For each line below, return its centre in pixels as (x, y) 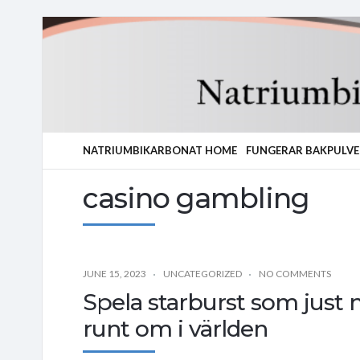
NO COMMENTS (295, 273)
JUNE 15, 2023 (115, 273)
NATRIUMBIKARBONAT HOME (160, 150)
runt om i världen (175, 328)
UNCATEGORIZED (202, 273)
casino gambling (196, 198)
